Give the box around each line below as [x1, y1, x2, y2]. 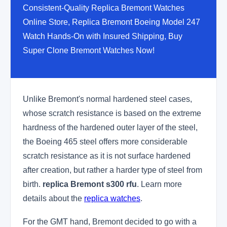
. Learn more [137, 180, 182, 188]
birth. [23, 180, 43, 188]
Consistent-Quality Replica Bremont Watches [23, 4, 184, 12]
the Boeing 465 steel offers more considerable [23, 137, 187, 146]
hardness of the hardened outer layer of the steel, [23, 123, 198, 132]
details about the [23, 194, 84, 203]
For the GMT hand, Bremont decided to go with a [23, 217, 197, 226]
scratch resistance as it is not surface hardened [23, 152, 191, 160]
